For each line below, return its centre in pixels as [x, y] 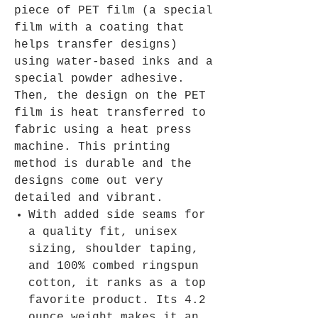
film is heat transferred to [110, 113]
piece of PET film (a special [114, 11]
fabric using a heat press [103, 130]
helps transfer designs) [96, 45]
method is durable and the [103, 164]
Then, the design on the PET [110, 96]
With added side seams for [117, 215]
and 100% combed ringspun [114, 267]
